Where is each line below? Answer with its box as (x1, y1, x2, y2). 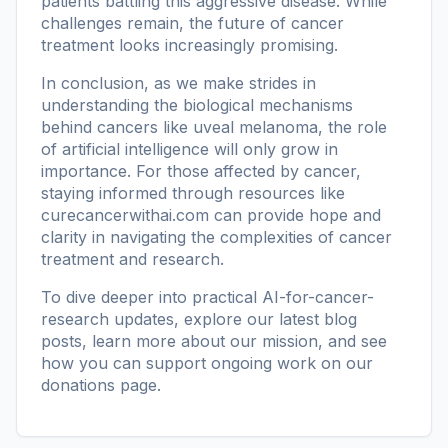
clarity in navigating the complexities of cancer (41, 226, 392, 247)
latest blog (279, 308, 357, 329)
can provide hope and (209, 204, 381, 225)
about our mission (181, 330, 318, 351)
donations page (41, 374, 157, 395)
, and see (318, 330, 387, 351)
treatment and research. (41, 248, 224, 269)
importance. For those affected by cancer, (41, 160, 361, 181)
